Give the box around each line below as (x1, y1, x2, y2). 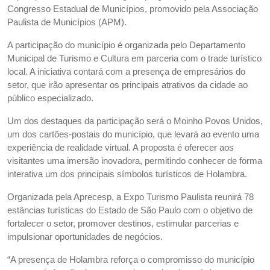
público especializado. (7, 93, 93, 104)
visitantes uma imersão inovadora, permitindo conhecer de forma (7, 156, 262, 166)
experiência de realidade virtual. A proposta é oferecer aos (7, 143, 234, 153)
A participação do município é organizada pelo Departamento (7, 40, 245, 51)
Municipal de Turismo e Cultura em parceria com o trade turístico (7, 54, 262, 64)
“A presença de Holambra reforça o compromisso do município (7, 255, 254, 265)
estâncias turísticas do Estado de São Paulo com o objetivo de (7, 206, 253, 216)
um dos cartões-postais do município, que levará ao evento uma (7, 130, 259, 140)
